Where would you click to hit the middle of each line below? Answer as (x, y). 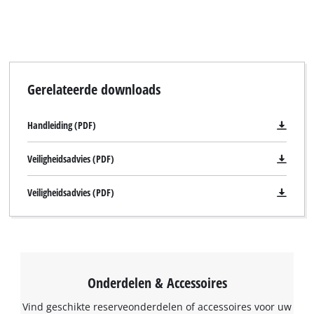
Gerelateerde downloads (94, 89)
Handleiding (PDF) (61, 125)
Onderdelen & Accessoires (157, 282)
